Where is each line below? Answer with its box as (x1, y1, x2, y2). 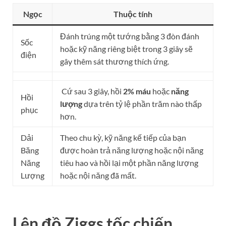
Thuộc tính (113, 9, 152, 19)
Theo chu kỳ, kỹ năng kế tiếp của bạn (60, 133, 186, 143)
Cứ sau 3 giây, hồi (60, 86, 123, 96)
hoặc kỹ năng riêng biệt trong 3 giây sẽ (60, 44, 193, 54)
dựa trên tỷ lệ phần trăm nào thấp (82, 99, 202, 109)
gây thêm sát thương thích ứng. (60, 56, 169, 67)
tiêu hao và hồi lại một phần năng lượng (60, 158, 198, 168)
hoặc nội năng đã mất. (60, 171, 136, 181)
